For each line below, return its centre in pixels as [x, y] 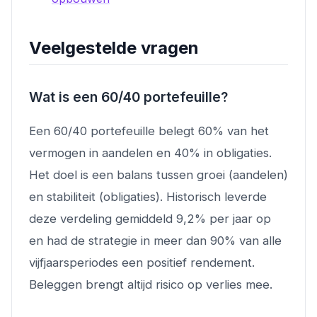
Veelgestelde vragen [114, 47]
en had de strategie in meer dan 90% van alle [155, 240]
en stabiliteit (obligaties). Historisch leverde [148, 196]
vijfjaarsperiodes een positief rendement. [142, 262]
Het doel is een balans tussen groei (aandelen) [158, 174]
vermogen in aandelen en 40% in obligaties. [150, 152]
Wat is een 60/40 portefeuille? [128, 97]
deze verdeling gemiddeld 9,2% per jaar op [150, 218]
